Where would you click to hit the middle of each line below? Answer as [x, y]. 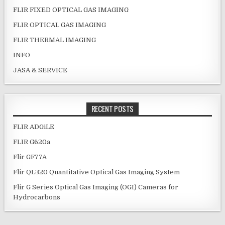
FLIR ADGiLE [34, 127]
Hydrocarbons [37, 197]
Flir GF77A [30, 157]
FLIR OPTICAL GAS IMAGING [60, 25]
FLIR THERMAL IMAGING [55, 40]
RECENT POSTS [113, 109]
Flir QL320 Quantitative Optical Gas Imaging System [97, 172]
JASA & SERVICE [40, 70]
